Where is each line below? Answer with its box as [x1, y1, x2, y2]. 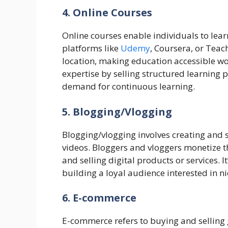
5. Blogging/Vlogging [62, 104, 172, 119]
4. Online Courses [62, 6, 152, 20]
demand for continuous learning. [62, 80, 195, 93]
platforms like [62, 42, 121, 54]
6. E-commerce [62, 191, 136, 205]
